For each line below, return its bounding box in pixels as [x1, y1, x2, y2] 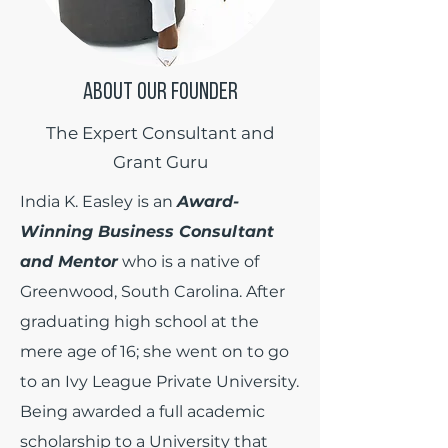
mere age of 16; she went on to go [20, 341, 289, 361]
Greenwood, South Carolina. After [20, 281, 285, 301]
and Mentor [20, 251, 118, 271]
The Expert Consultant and [45, 122, 275, 143]
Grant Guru [112, 151, 208, 172]
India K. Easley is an [20, 191, 177, 211]
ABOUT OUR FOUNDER [82, 80, 238, 105]
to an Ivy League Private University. [20, 371, 299, 391]
